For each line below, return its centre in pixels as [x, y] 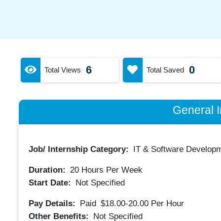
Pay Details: [53, 203]
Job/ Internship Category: [80, 149]
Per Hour [167, 203]
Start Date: [51, 183]
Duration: [48, 170]
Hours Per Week [110, 170]
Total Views [62, 70]
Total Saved [165, 70]
